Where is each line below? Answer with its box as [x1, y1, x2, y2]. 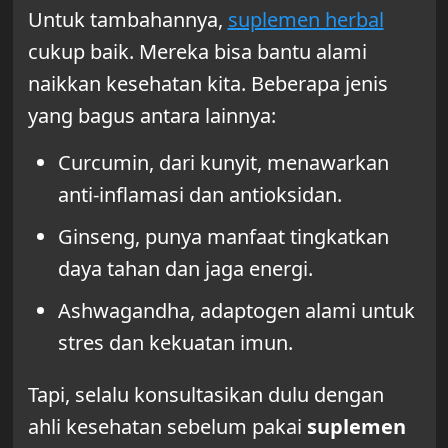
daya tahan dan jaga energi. [57, 255, 313, 283]
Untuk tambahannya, [27, 6, 228, 34]
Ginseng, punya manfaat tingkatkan [57, 223, 389, 251]
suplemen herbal [227, 6, 384, 34]
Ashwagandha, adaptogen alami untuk [57, 297, 415, 325]
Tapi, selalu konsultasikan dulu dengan [27, 381, 384, 409]
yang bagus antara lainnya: [27, 102, 276, 130]
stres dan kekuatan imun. [57, 329, 293, 357]
